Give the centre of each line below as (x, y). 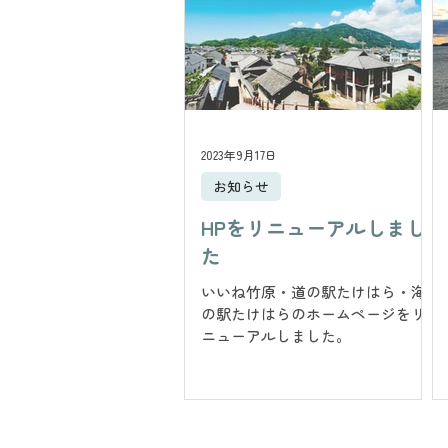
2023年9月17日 (239, 155)
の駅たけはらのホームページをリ (313, 313)
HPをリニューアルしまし (313, 227)
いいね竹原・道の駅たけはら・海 (313, 291)
